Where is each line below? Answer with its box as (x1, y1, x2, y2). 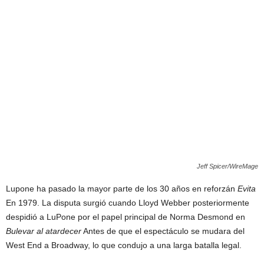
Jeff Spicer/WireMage (197, 162, 258, 170)
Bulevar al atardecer (6, 226, 81, 236)
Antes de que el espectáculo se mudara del (81, 226, 245, 236)
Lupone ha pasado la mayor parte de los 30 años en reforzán (6, 183, 237, 193)
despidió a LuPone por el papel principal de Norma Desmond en (6, 212, 245, 222)
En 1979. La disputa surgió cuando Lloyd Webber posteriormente (6, 197, 249, 207)
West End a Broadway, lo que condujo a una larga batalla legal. (6, 240, 242, 250)
